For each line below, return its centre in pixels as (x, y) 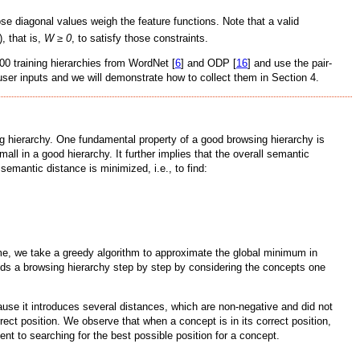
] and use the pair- (290, 63)
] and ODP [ (209, 63)
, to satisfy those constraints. (140, 39)
